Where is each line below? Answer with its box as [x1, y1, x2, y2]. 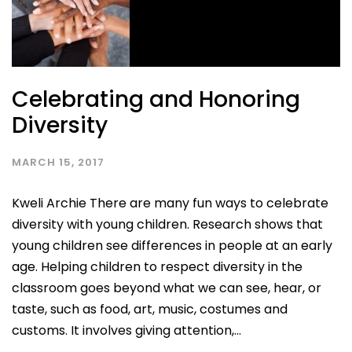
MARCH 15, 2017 [12, 154, 104, 170]
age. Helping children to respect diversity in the [12, 257, 302, 276]
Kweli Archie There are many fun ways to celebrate [12, 193, 328, 212]
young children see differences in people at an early [12, 236, 332, 255]
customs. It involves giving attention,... [12, 321, 241, 339]
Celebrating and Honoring [12, 83, 300, 115]
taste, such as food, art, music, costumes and [12, 299, 288, 318]
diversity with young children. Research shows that [12, 214, 323, 233]
